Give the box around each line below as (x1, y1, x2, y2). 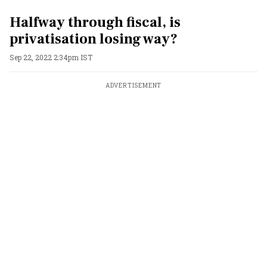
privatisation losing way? (10, 30, 178, 48)
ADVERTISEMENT (105, 82, 162, 89)
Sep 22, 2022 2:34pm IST (10, 52, 92, 62)
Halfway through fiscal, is (10, 13, 181, 32)
